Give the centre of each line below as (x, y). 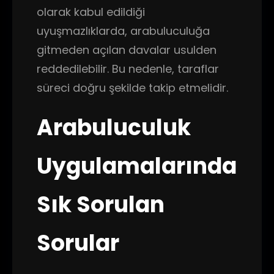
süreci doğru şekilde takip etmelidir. (132, 88)
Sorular (78, 243)
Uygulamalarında (137, 166)
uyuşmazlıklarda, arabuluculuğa (123, 31)
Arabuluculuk (114, 128)
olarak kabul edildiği (91, 12)
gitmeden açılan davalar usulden (127, 50)
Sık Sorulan (101, 205)
